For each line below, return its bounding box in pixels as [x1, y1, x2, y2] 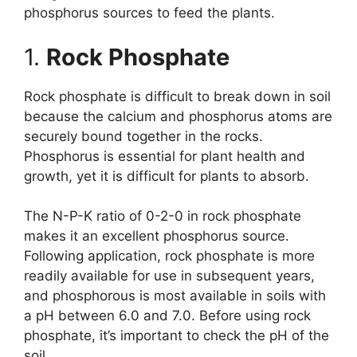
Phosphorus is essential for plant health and [24, 147, 305, 164]
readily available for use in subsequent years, [24, 268, 315, 284]
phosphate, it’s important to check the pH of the [24, 328, 329, 344]
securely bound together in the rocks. [24, 127, 263, 144]
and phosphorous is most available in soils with [24, 288, 326, 304]
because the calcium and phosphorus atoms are [24, 108, 332, 124]
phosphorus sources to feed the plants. [24, 5, 275, 22]
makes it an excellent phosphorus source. [24, 228, 289, 245]
